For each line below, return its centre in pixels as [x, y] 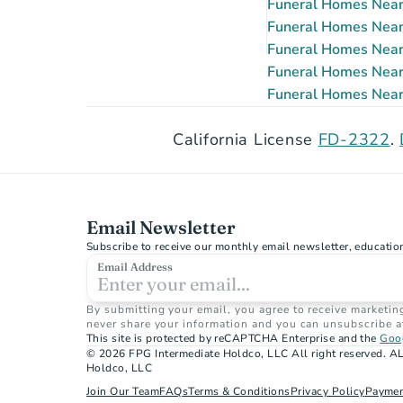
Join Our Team [123, 391]
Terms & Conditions [239, 391]
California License [246, 139]
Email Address [135, 267]
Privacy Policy [327, 391]
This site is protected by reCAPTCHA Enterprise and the [233, 338]
